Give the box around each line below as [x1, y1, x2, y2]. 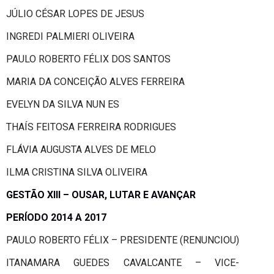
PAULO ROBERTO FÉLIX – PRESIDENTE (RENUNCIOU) [6, 234, 239, 246]
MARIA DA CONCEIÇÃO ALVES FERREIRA [6, 75, 185, 87]
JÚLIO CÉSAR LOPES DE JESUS [6, 7, 144, 20]
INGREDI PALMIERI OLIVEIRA [6, 30, 135, 42]
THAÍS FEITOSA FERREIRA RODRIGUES [6, 120, 176, 133]
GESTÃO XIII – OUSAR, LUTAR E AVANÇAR [6, 188, 196, 201]
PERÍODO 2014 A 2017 [6, 211, 106, 223]
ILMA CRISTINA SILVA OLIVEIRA [6, 166, 147, 178]
